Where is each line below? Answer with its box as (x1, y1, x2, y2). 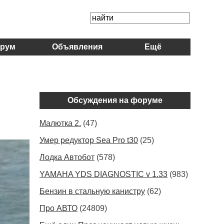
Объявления (52, 42, 102, 51)
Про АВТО (39, 204, 77, 212)
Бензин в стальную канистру (39, 187, 145, 195)
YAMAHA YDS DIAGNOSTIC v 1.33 (39, 170, 167, 178)
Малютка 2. (39, 119, 81, 127)
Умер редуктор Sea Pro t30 (39, 136, 138, 144)
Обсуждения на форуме (67, 96, 162, 104)
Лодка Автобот (39, 153, 94, 161)
